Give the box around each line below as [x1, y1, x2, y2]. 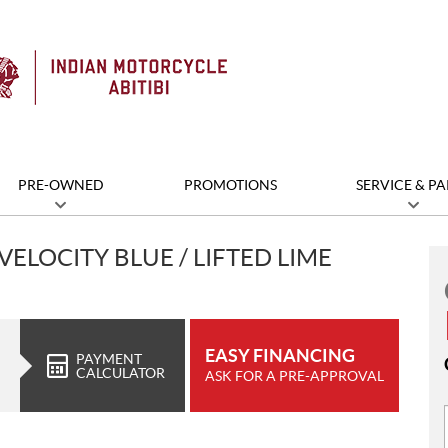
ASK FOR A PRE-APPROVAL [205, 367, 384, 384]
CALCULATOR [76, 364, 165, 381]
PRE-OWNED [17, 177, 104, 193]
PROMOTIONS [183, 177, 277, 193]
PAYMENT [76, 350, 142, 367]
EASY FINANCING [205, 344, 355, 366]
